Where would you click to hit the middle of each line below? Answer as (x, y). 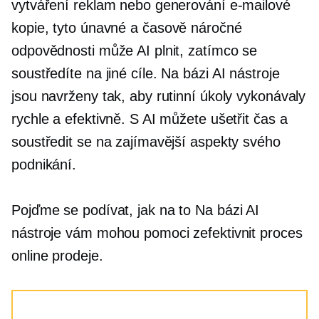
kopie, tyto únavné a (77, 28)
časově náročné (192, 28)
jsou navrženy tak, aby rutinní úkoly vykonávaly (159, 96)
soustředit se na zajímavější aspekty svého (146, 142)
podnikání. (44, 164)
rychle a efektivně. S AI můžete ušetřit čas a (150, 119)
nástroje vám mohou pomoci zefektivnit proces (157, 233)
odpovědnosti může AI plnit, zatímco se (135, 51)
